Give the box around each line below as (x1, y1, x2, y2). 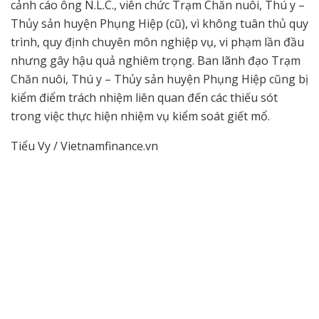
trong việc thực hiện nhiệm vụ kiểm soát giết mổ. (11, 108, 270, 125)
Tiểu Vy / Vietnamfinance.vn (11, 138, 158, 155)
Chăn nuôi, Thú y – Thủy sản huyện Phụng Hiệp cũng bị (11, 71, 308, 88)
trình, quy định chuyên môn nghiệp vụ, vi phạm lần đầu (11, 34, 304, 51)
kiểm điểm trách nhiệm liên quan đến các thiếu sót (11, 90, 278, 106)
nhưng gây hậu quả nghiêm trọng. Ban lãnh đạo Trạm (11, 53, 300, 69)
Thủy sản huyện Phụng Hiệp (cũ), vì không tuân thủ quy (11, 16, 308, 32)
